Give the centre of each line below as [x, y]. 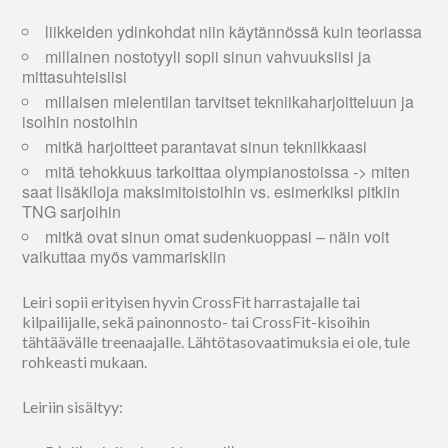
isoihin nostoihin [80, 121]
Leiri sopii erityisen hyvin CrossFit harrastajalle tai [191, 301]
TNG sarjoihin [72, 211]
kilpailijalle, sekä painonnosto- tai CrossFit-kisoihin [196, 321]
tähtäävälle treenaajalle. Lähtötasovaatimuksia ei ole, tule [216, 341]
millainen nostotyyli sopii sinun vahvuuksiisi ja [208, 56]
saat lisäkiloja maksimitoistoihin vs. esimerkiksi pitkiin [211, 191]
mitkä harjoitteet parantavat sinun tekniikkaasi [206, 146]
